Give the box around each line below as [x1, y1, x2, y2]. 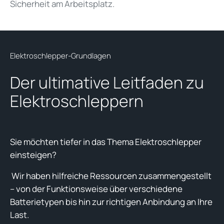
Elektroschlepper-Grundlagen [10, 50, 111, 61]
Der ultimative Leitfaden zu [10, 71, 204, 93]
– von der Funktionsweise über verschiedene [10, 182, 182, 194]
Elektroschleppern [10, 89, 143, 112]
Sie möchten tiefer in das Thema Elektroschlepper [10, 135, 201, 147]
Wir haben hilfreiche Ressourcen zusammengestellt [10, 169, 211, 181]
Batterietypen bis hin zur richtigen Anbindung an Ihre [10, 195, 212, 207]
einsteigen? [10, 148, 56, 160]
